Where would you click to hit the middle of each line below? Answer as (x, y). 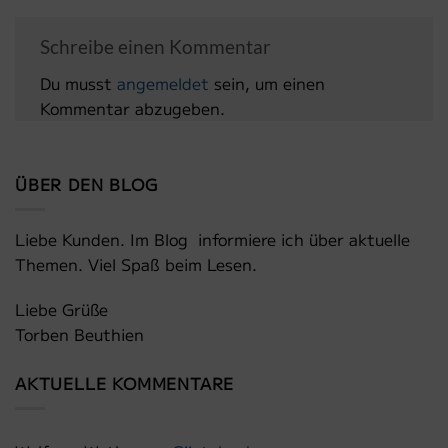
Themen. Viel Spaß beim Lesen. (136, 263)
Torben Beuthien (79, 334)
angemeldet (163, 83)
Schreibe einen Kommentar (157, 46)
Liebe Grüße (61, 309)
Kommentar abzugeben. (132, 108)
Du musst (78, 83)
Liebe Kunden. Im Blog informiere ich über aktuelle (212, 238)
